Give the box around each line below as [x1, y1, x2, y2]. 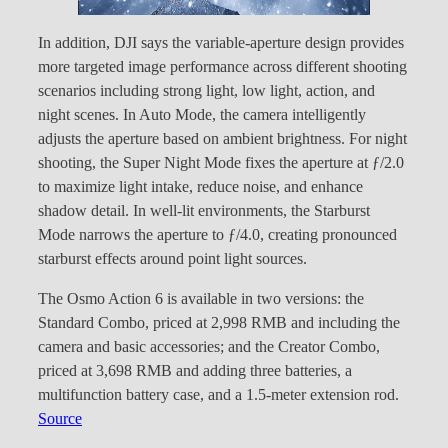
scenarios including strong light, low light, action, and [38, 82, 375, 101]
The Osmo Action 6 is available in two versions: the [38, 290, 364, 309]
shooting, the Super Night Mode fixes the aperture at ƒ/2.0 [38, 154, 404, 173]
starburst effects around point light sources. [38, 250, 307, 269]
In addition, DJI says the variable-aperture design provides [38, 34, 404, 53]
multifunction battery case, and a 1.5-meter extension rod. [38, 386, 399, 405]
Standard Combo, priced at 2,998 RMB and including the [38, 314, 400, 333]
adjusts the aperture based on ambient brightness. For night [38, 130, 407, 149]
